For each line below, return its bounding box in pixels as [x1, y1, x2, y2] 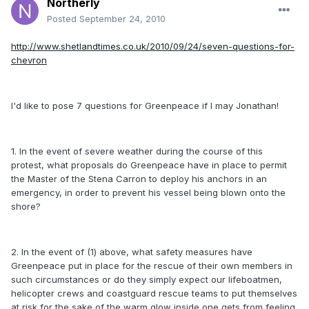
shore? [11, 201, 41, 212]
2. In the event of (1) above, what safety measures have [11, 246, 252, 258]
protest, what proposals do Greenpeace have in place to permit [11, 159, 287, 171]
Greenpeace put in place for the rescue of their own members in [11, 260, 292, 272]
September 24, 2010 [79, 13, 166, 25]
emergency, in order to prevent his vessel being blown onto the [11, 187, 286, 199]
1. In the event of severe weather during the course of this [11, 146, 263, 157]
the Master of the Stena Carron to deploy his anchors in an [11, 173, 267, 185]
